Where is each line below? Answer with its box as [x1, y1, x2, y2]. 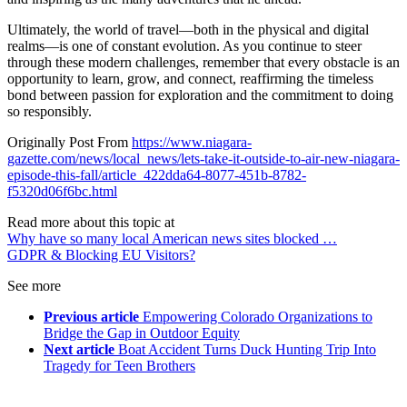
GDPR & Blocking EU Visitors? [7, 247, 195, 263]
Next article [44, 342, 114, 358]
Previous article [44, 309, 139, 325]
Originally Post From [7, 134, 132, 151]
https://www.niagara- [132, 134, 252, 151]
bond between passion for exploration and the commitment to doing [7, 87, 393, 104]
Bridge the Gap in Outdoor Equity [44, 325, 240, 342]
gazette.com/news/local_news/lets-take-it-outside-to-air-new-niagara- [7, 151, 400, 167]
